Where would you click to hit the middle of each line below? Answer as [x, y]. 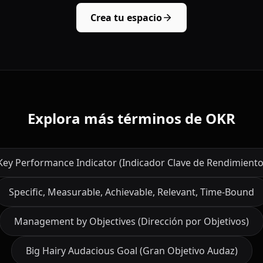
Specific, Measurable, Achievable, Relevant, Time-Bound [131, 192]
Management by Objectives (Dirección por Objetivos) [131, 221]
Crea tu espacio [126, 17]
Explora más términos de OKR [131, 118]
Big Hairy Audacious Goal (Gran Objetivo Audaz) [131, 250]
